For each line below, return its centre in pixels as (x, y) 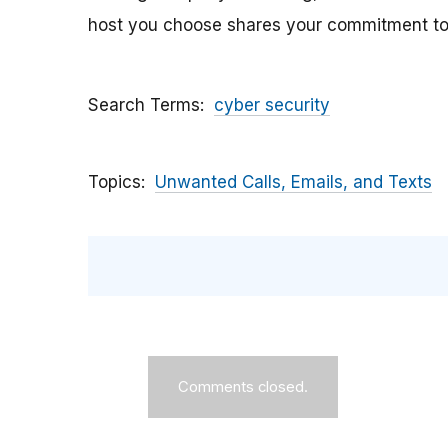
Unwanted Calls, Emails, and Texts (293, 182)
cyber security (272, 105)
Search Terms (144, 105)
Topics (114, 182)
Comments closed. (243, 387)
